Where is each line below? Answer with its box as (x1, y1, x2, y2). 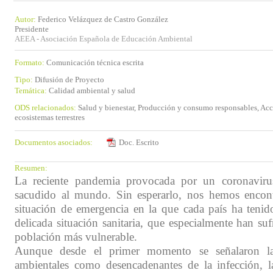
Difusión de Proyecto (35, 75, 104, 84)
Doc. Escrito (119, 138, 159, 147)
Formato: (15, 58, 46, 67)
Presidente (15, 24, 49, 34)
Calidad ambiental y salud (49, 86, 135, 95)
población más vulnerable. (15, 231, 137, 243)
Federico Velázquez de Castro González (38, 15, 168, 24)
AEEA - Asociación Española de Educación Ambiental (15, 34, 193, 43)
